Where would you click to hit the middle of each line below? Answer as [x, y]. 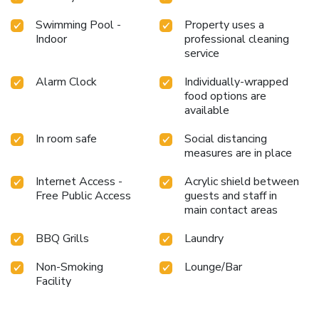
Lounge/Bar [213, 267]
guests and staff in [231, 195]
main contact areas [231, 210]
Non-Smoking [69, 267]
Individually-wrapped [236, 82]
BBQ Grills [62, 238]
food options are [225, 96]
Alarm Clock [66, 82]
